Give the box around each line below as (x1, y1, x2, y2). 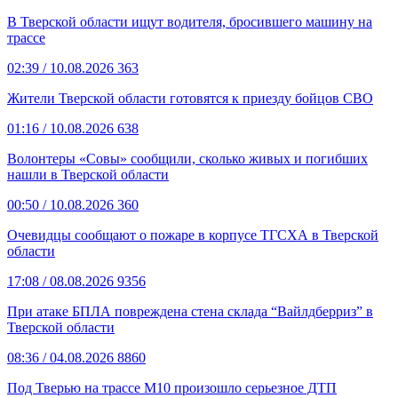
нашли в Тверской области (7, 166, 169, 182)
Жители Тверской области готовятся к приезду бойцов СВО (7, 90, 373, 106)
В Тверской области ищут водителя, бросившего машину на (7, 13, 372, 29)
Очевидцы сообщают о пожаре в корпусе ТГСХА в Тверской (7, 227, 378, 243)
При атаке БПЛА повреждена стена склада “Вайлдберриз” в (7, 303, 373, 319)
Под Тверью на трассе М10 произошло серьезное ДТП (7, 379, 337, 395)
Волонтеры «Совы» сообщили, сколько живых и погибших (7, 150, 368, 166)
